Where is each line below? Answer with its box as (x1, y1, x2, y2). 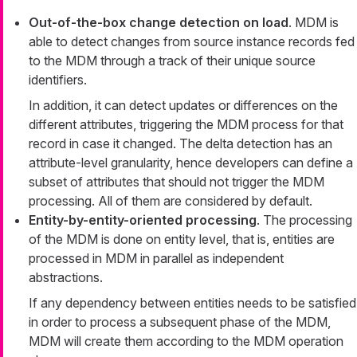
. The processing (257, 212, 352, 229)
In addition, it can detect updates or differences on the (29, 97, 338, 114)
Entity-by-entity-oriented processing (29, 212, 257, 229)
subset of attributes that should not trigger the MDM (29, 174, 324, 190)
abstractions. (29, 269, 103, 286)
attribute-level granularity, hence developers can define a (29, 155, 353, 171)
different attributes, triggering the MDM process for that (29, 116, 343, 133)
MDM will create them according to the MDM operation (29, 333, 343, 350)
